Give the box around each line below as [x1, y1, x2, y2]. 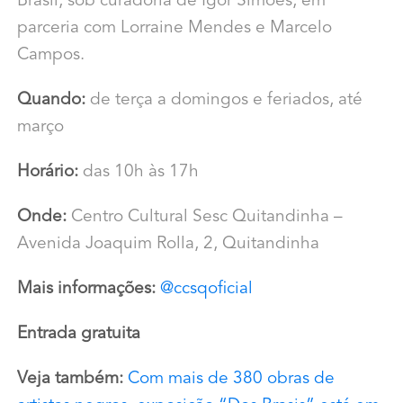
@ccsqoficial [159, 281, 253, 299]
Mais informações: [16, 281, 160, 299]
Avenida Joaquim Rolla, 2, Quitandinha [16, 236, 319, 254]
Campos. [16, 47, 89, 65]
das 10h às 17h [77, 164, 199, 182]
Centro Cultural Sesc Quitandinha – [66, 209, 343, 227]
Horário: [16, 164, 78, 182]
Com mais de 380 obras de [127, 371, 335, 389]
